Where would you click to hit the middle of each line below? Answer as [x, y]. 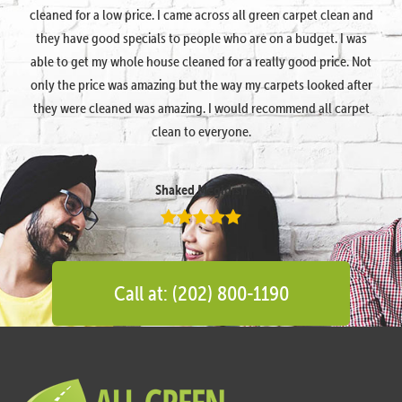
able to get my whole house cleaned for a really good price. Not [201, 61]
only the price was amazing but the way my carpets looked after [201, 84]
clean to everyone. [201, 131]
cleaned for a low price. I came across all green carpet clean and [201, 14]
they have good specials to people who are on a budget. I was [201, 37]
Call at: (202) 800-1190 [201, 293]
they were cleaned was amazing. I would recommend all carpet [201, 107]
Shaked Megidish [201, 189]
